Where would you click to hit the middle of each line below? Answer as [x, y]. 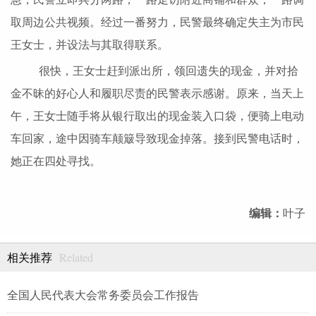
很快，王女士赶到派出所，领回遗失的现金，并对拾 [157, 71]
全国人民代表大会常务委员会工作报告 [103, 296]
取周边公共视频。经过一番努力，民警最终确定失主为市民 [157, 23]
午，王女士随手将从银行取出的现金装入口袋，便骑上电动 [157, 116]
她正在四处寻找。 [56, 162]
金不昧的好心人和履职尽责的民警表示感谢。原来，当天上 [157, 94]
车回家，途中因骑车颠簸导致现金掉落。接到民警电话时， [157, 139]
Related [76, 257]
